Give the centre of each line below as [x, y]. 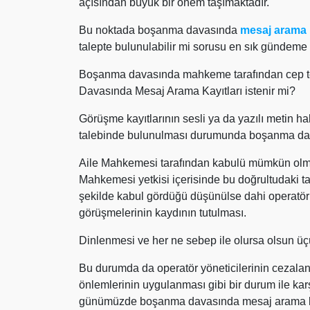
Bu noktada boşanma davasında [159, 30]
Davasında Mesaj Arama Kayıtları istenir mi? [187, 91]
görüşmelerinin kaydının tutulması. [163, 213]
